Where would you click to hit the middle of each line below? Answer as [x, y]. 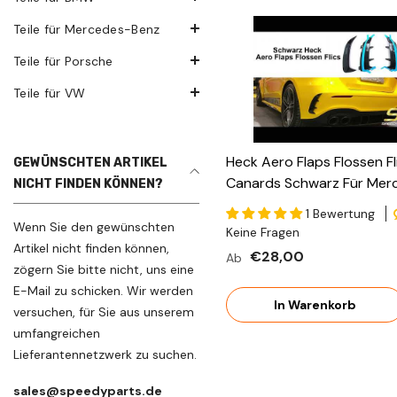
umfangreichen [57, 333]
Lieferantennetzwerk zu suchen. [105, 354]
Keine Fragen [263, 233]
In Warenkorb [315, 304]
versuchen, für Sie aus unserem [104, 312]
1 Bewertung [340, 214]
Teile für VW [50, 93]
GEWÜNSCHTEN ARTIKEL [90, 163]
